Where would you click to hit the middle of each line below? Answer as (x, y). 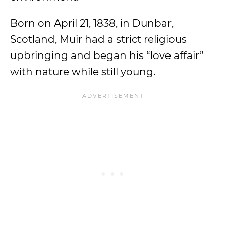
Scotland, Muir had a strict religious (98, 39)
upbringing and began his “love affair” (107, 55)
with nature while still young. (83, 72)
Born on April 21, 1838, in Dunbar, (92, 23)
